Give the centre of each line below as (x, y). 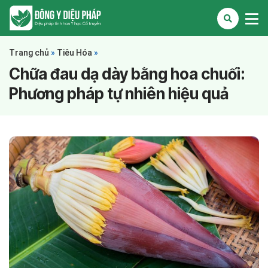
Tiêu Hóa (74, 53)
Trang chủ (29, 53)
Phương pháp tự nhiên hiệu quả (119, 94)
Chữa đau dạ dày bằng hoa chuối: (127, 74)
